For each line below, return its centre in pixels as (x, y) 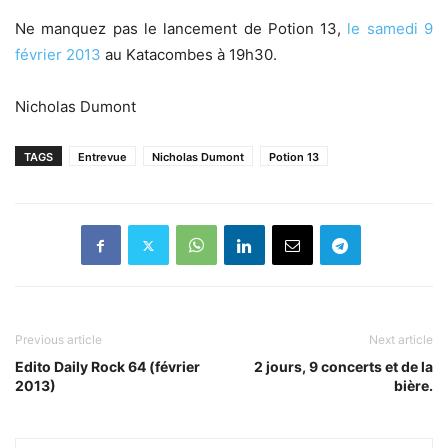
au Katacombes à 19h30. (189, 54)
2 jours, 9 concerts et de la (343, 366)
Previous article (58, 339)
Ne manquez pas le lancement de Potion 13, (181, 28)
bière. (413, 385)
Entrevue (102, 157)
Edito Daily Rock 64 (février (107, 366)
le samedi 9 (390, 28)
